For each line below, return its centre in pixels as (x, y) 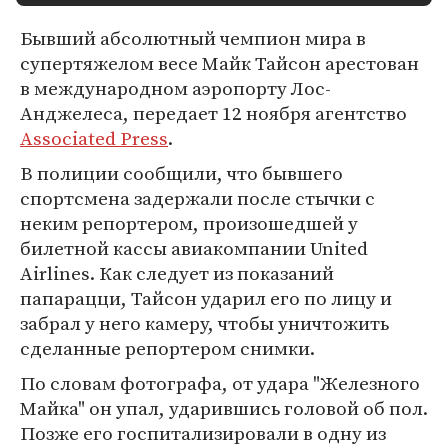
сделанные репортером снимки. (167, 348)
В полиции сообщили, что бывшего (181, 173)
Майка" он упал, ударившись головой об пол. (224, 408)
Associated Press (94, 138)
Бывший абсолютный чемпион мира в (193, 38)
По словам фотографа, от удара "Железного (220, 383)
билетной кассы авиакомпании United (194, 248)
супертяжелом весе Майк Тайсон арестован (219, 63)
